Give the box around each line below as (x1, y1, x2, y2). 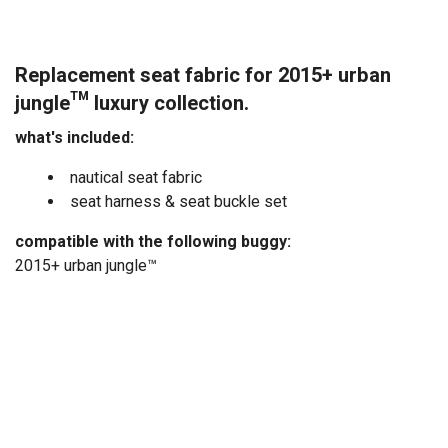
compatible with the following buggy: (15, 231, 291, 251)
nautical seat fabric (70, 167, 202, 187)
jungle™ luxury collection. (15, 88, 249, 118)
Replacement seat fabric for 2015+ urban (15, 60, 391, 90)
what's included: (15, 127, 134, 147)
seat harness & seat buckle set (70, 191, 287, 211)
